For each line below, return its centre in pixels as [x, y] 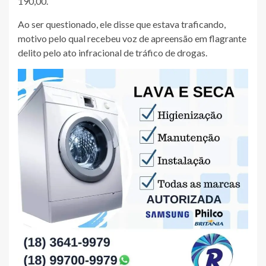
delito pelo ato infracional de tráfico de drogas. [113, 52]
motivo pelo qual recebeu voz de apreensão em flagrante [132, 38]
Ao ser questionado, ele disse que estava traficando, [122, 24]
